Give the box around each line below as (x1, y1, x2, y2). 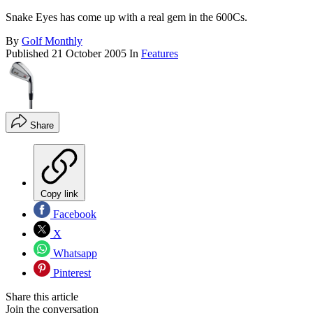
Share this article (6, 291, 78, 303)
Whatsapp (50, 247, 97, 260)
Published (6, 48, 52, 60)
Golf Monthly (22, 35, 82, 48)
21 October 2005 (52, 48, 126, 60)
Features (141, 48, 178, 60)
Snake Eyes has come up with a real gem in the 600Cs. (6, 11, 247, 24)
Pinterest (50, 267, 91, 279)
